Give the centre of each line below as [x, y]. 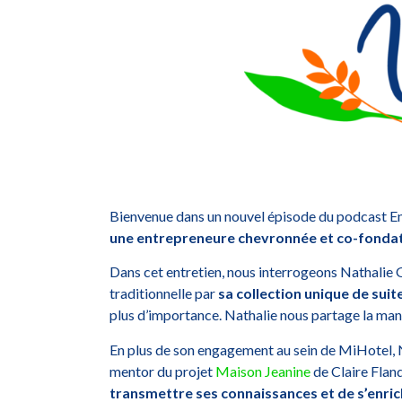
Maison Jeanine [263, 371]
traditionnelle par [164, 293]
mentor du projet [162, 371]
